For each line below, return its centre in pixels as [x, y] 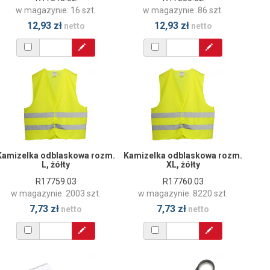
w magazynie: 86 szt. [183, 10]
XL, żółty [183, 164]
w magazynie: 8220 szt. [183, 193]
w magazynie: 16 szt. [56, 10]
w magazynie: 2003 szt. [56, 193]
